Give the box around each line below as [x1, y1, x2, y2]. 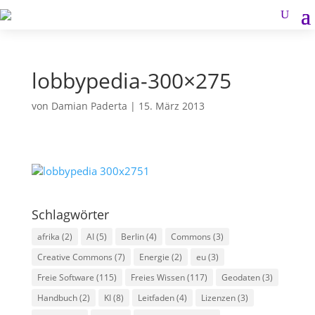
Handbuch [37, 292, 77, 304]
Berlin [120, 231, 144, 243]
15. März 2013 [138, 99, 205, 112]
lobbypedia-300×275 [31, 66, 231, 95]
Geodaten [221, 271, 260, 283]
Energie [139, 251, 169, 263]
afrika [37, 231, 60, 243]
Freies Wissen [130, 271, 185, 283]
